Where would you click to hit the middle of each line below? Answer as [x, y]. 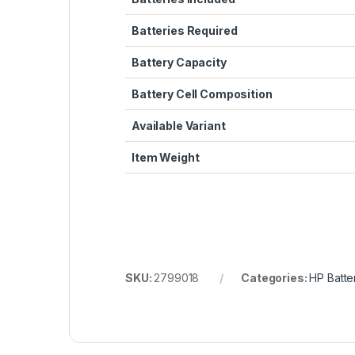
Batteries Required [185, 30]
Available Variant [179, 125]
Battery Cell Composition [202, 94]
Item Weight [166, 157]
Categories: [275, 277]
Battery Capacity [179, 62]
